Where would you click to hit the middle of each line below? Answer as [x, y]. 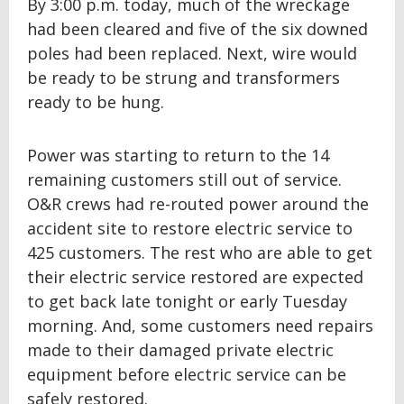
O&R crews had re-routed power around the [198, 204]
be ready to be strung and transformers [184, 78]
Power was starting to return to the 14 [178, 156]
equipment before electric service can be [187, 375]
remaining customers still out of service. [184, 180]
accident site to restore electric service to [190, 229]
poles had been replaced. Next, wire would [192, 54]
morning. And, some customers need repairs [200, 326]
